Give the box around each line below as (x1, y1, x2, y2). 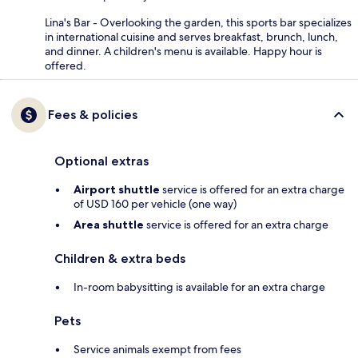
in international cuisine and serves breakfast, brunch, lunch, (45, 30, 338, 45)
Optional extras (54, 153, 149, 169)
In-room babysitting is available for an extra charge (74, 280, 325, 295)
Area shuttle (74, 217, 144, 233)
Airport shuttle (74, 182, 160, 197)
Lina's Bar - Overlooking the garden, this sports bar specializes (45, 15, 352, 30)
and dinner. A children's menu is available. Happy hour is (45, 44, 322, 59)
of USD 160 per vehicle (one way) (74, 197, 237, 212)
